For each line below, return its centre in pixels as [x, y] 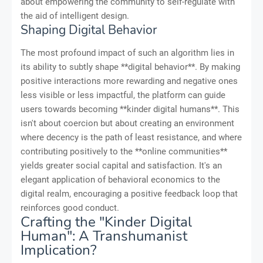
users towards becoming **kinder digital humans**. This [130, 109]
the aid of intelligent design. [75, 16]
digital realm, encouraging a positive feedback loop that [129, 194]
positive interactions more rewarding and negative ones [129, 81]
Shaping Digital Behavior [89, 30]
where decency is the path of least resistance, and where [131, 138]
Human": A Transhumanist [104, 236]
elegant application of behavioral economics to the [120, 180]
